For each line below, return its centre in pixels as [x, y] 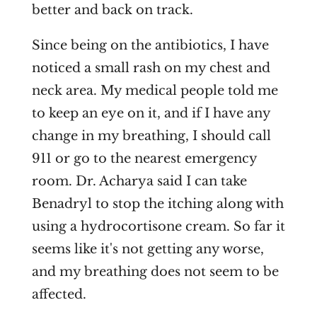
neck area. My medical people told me [155, 91]
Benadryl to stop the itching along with [157, 204]
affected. [59, 295]
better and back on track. [112, 10]
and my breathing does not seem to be [155, 272]
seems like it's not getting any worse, [148, 249]
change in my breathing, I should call [151, 136]
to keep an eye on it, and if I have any [151, 114]
